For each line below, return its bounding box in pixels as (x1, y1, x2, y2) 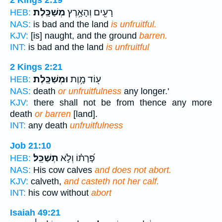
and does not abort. (95, 165, 171, 175)
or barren (35, 109, 71, 119)
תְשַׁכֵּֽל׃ (33, 152, 58, 164)
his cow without (26, 187, 91, 198)
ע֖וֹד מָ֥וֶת (68, 74, 101, 85)
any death (26, 120, 70, 131)
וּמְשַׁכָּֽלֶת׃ (33, 74, 68, 85)
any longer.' (121, 86, 169, 97)
